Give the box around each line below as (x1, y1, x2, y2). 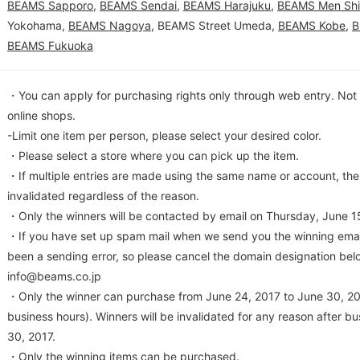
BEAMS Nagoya (68, 18, 151, 32)
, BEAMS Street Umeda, (151, 18, 278, 32)
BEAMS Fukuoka (7, 39, 93, 52)
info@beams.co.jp (7, 269, 101, 283)
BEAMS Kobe (278, 18, 346, 32)
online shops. (7, 108, 76, 122)
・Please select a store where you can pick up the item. (7, 149, 299, 162)
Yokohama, (7, 18, 68, 32)
